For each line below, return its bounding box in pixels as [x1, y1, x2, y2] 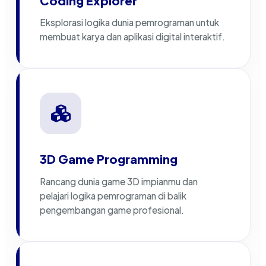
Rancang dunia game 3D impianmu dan [40, 175, 198, 187]
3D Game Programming [40, 151, 178, 167]
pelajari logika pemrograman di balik [40, 189, 186, 201]
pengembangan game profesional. [40, 204, 184, 216]
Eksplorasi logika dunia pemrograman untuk [40, 17, 219, 28]
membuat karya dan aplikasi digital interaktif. [40, 31, 225, 43]
